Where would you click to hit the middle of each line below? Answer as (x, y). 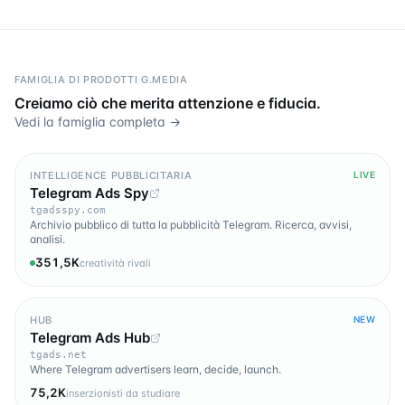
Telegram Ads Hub (90, 338)
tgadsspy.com (68, 211)
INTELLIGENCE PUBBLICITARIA (111, 175)
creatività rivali (115, 264)
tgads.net (58, 355)
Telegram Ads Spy (89, 193)
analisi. (47, 240)
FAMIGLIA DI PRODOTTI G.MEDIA (101, 80)
